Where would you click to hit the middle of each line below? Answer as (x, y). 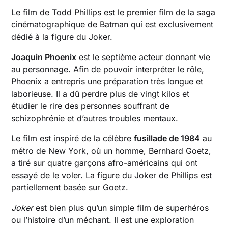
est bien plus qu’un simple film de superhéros (121, 208)
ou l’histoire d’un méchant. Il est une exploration (103, 220)
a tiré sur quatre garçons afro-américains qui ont (105, 163)
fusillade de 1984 (167, 139)
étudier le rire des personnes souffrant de (91, 106)
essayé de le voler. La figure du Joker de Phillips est (112, 175)
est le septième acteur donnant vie (144, 57)
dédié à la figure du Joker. (62, 37)
